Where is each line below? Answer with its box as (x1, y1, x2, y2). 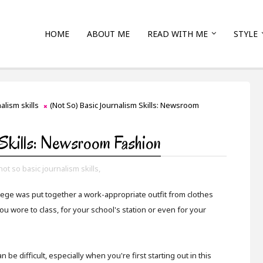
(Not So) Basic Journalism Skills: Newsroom (50, 100, 199, 110)
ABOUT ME (87, 28, 130, 39)
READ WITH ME (147, 28, 208, 39)
